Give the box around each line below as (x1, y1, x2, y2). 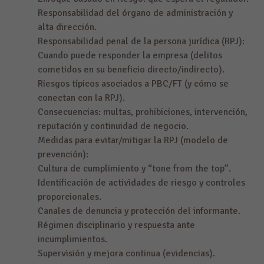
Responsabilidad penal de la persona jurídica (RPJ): (38, 35, 245, 48)
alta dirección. (38, 21, 97, 34)
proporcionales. (38, 191, 101, 203)
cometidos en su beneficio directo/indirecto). (38, 64, 225, 76)
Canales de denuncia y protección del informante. (38, 205, 240, 217)
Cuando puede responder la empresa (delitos (38, 49, 222, 62)
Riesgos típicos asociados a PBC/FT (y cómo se (38, 78, 229, 90)
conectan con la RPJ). (38, 92, 125, 104)
